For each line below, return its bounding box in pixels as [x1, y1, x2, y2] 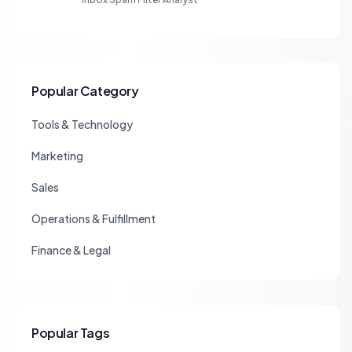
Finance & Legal [31, 243, 111, 258]
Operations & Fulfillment [31, 211, 156, 226]
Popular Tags [31, 324, 110, 342]
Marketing [31, 148, 83, 163]
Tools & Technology [31, 117, 133, 132]
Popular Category [31, 82, 139, 100]
